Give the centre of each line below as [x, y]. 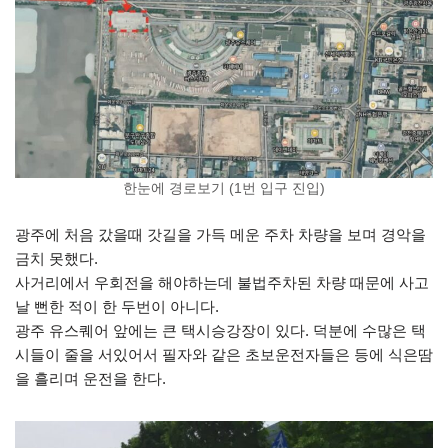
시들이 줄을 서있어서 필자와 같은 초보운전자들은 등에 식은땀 [224, 354]
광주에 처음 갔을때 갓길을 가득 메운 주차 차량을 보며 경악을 [220, 234]
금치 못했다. [56, 258]
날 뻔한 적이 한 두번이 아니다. [117, 306]
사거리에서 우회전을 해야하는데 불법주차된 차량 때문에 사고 [222, 282]
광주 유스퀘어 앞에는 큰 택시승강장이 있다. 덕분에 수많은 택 [220, 330]
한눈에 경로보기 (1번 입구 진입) [224, 188]
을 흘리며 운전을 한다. [90, 378]
